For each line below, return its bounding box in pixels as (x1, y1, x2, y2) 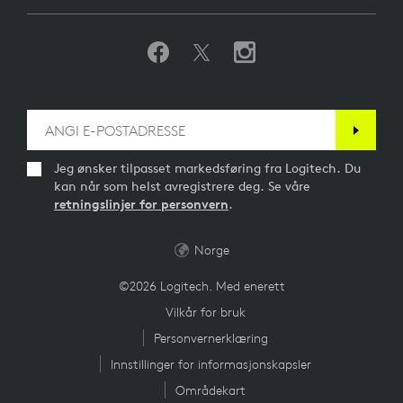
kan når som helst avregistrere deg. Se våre (54, 178, 310, 194)
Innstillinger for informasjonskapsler (110, 356, 311, 372)
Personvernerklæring (153, 330, 268, 346)
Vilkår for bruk (165, 304, 246, 320)
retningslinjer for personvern (54, 196, 228, 212)
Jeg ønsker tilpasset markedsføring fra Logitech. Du (54, 160, 361, 176)
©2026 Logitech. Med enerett (118, 278, 285, 294)
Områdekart (175, 382, 246, 399)
